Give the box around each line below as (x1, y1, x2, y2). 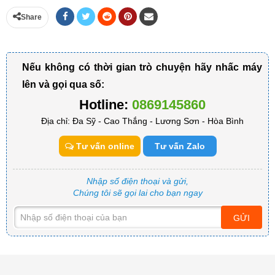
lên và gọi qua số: (22, 79, 104, 90)
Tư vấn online (73, 141, 134, 151)
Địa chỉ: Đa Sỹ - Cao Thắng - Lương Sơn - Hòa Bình (41, 115, 244, 126)
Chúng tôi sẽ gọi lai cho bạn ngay (72, 187, 203, 198)
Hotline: (79, 96, 132, 112)
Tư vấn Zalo (154, 141, 205, 151)
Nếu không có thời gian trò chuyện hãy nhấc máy (22, 61, 262, 72)
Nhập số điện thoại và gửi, (87, 176, 188, 186)
